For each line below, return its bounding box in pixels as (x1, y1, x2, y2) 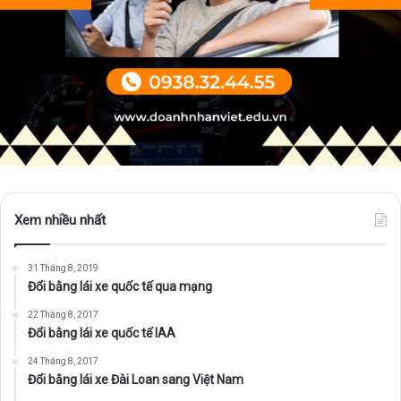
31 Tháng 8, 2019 (28, 262, 98, 273)
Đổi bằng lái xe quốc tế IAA (28, 325, 175, 340)
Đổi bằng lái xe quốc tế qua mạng (28, 278, 212, 294)
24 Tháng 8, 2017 (28, 355, 98, 366)
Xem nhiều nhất (14, 211, 106, 228)
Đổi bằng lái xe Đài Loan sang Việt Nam (28, 371, 243, 387)
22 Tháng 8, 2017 (28, 309, 98, 320)
